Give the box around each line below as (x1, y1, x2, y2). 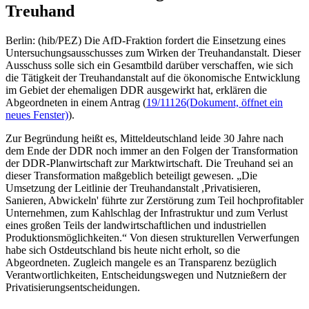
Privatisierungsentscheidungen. (6, 281, 140, 293)
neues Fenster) (6, 108, 68, 121)
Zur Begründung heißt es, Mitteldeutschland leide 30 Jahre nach (6, 132, 283, 144)
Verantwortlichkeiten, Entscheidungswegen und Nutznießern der (6, 268, 286, 281)
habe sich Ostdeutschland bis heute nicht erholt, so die (6, 243, 240, 256)
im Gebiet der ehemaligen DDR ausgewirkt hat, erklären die (6, 83, 267, 96)
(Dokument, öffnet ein (186, 96, 283, 108)
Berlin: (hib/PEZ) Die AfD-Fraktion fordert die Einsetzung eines (6, 34, 286, 46)
